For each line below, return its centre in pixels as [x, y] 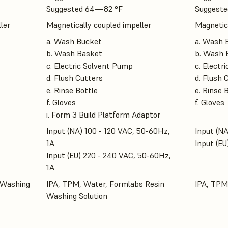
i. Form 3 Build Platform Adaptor [103, 115]
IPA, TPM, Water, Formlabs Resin [105, 184]
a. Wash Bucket [74, 41]
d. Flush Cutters [75, 78]
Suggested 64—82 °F [84, 9]
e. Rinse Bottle [72, 90]
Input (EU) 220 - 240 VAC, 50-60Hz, [109, 155]
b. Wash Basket [74, 54]
